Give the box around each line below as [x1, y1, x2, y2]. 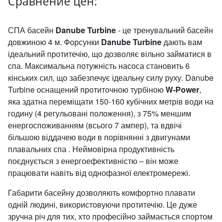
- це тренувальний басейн [116, 24, 213, 36]
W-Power [166, 84, 199, 95]
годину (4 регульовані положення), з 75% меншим [8, 108, 191, 119]
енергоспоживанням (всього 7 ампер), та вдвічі [8, 119, 182, 131]
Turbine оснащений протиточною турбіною [8, 84, 166, 95]
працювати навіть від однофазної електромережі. [8, 167, 190, 178]
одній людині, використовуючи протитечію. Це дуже [8, 199, 197, 210]
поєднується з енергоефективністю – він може [8, 155, 178, 166]
